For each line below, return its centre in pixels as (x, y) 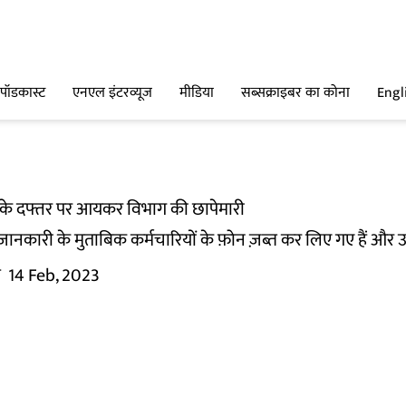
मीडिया (197, 93)
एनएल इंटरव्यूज (112, 93)
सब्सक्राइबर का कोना (295, 93)
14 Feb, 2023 (54, 275)
